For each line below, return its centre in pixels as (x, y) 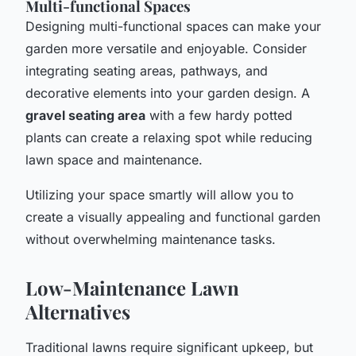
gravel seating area (85, 115)
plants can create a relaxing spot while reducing (169, 137)
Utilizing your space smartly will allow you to (160, 194)
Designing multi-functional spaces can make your (173, 26)
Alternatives (78, 311)
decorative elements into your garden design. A (168, 93)
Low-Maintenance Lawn (132, 287)
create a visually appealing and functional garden (173, 217)
